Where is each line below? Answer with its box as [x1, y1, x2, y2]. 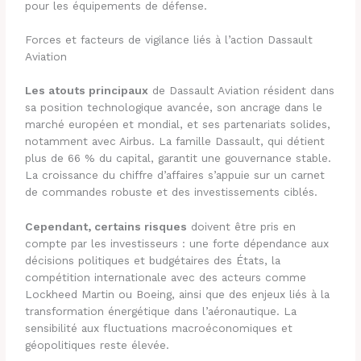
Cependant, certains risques [25, 219, 188, 233]
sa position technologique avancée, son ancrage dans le [25, 101, 323, 114]
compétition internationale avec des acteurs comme [25, 270, 307, 284]
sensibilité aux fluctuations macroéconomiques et [25, 321, 293, 334]
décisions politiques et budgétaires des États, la [25, 253, 281, 267]
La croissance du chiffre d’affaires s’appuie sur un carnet [25, 168, 326, 181]
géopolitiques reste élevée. [25, 338, 170, 351]
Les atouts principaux [25, 84, 149, 97]
